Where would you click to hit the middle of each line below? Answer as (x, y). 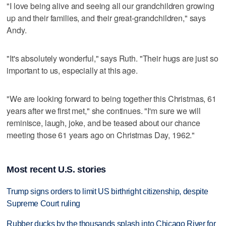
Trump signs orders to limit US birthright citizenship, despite (107, 191)
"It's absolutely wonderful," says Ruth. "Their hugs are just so (112, 58)
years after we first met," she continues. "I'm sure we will (104, 110)
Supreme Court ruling (43, 203)
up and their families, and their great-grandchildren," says (106, 18)
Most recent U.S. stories (56, 169)
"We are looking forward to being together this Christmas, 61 (111, 98)
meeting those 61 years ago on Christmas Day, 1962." (101, 135)
